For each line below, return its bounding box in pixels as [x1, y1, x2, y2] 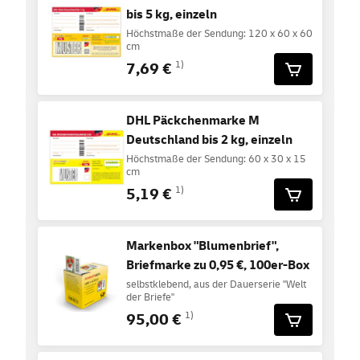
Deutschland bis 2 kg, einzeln [126, 131, 292, 148]
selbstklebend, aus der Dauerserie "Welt [126, 277, 306, 291]
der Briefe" [126, 290, 174, 304]
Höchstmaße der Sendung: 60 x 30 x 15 [126, 152, 306, 166]
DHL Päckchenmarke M [126, 112, 260, 129]
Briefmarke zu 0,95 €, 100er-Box [126, 256, 309, 273]
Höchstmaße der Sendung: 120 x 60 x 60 [126, 27, 313, 40]
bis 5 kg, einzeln [126, 6, 217, 22]
